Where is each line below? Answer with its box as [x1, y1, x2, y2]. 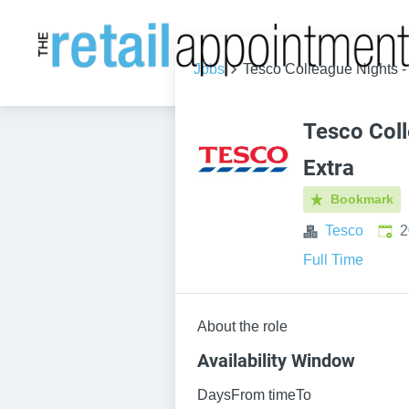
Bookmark [330, 192, 394, 206]
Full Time [303, 252, 363, 267]
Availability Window [197, 350, 355, 372]
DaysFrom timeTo [197, 387, 311, 403]
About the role [197, 319, 288, 334]
